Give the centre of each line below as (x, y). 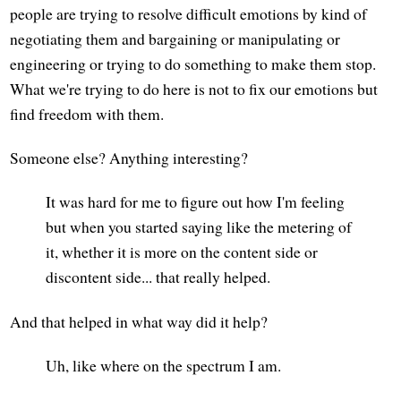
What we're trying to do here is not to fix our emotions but (194, 89)
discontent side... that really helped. (158, 277)
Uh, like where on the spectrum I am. (164, 365)
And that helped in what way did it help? (139, 321)
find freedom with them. (87, 114)
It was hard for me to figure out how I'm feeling (196, 202)
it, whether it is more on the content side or (182, 252)
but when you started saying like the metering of (199, 227)
